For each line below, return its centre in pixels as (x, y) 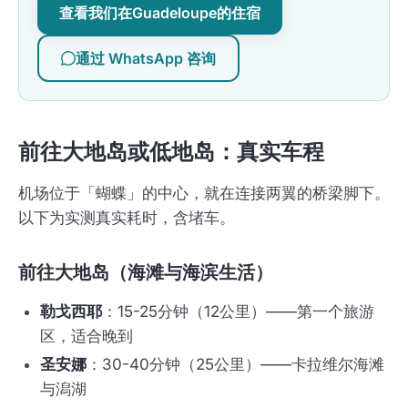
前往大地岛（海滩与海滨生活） (146, 273)
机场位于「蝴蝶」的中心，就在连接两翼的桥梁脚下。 (204, 194)
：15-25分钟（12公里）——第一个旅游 (238, 312)
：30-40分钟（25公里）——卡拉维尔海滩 (235, 365)
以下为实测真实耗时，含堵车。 (127, 218)
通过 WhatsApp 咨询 (146, 59)
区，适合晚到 (87, 337)
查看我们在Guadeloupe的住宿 (160, 13)
